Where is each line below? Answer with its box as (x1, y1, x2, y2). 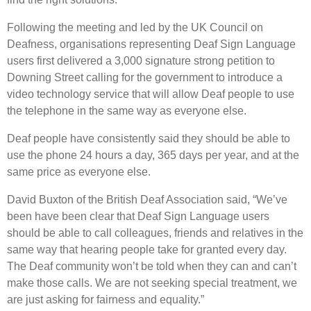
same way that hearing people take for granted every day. (7, 243, 287, 255)
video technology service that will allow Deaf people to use (7, 87, 294, 100)
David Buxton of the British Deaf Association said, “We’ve (7, 193, 287, 205)
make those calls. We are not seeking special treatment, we (7, 276, 297, 289)
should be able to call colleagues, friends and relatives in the (7, 226, 303, 239)
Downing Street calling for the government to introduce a (7, 71, 283, 83)
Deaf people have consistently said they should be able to (7, 132, 290, 144)
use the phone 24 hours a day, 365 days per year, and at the (7, 149, 299, 161)
